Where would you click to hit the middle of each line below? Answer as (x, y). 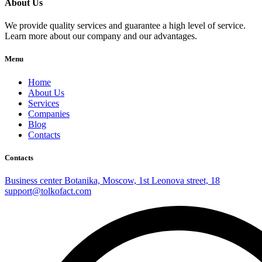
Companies (49, 113)
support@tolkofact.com (48, 191)
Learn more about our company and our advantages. (101, 36)
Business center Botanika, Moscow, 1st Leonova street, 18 (112, 180)
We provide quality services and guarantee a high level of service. (125, 26)
